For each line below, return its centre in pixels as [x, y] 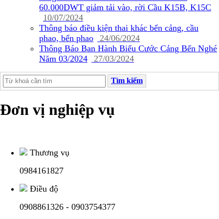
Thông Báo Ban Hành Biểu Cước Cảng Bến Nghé [128, 48]
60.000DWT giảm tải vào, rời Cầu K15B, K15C [125, 7]
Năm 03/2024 [63, 58]
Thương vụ [50, 152]
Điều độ [44, 188]
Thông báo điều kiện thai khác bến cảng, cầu [119, 28]
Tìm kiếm [127, 81]
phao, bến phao [66, 38]
